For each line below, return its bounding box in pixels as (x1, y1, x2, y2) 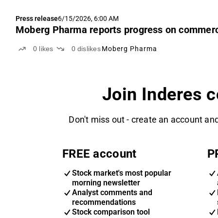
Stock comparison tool (72, 207, 150, 217)
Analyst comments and (72, 188, 152, 198)
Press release (16, 15, 58, 22)
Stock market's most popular (72, 168, 171, 178)
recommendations (72, 198, 136, 207)
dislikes (77, 45, 101, 53)
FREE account (62, 147, 137, 161)
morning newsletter (72, 178, 140, 188)
